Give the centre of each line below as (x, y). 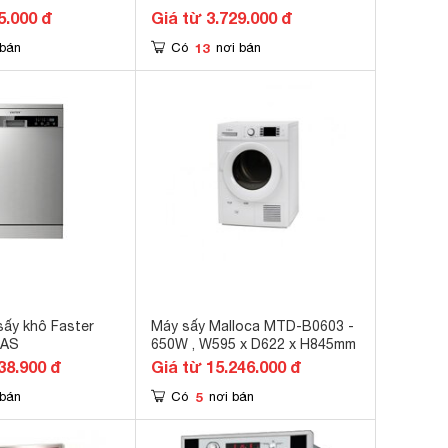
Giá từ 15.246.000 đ (226, 366)
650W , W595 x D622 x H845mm (253, 344)
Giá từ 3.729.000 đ (221, 17)
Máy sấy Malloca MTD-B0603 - (252, 326)
